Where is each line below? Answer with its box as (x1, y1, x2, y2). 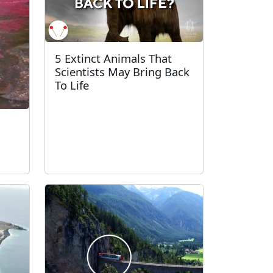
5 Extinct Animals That (55, 50, 172, 66)
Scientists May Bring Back (55, 63, 190, 79)
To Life (55, 77, 89, 93)
